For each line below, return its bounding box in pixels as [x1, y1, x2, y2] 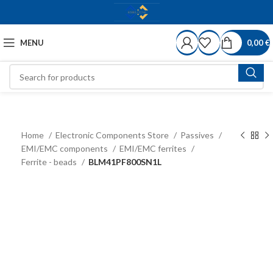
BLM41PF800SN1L [88, 157, 161, 167]
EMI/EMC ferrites [119, 143, 188, 154]
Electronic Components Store [55, 130, 171, 140]
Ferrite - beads [21, 157, 79, 167]
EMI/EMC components [21, 143, 110, 154]
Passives [180, 130, 216, 140]
